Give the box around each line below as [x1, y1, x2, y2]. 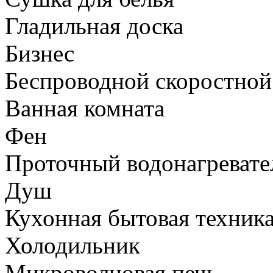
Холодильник [5, 232, 140, 258]
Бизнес [5, 40, 74, 66]
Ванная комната [5, 94, 165, 121]
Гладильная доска [5, 12, 183, 39]
